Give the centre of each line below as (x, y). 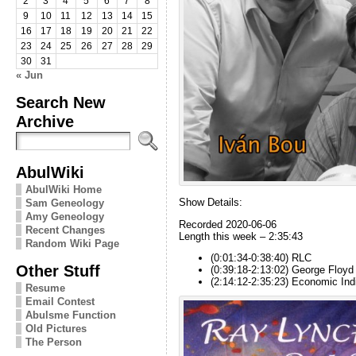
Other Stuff (58, 270)
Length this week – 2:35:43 (240, 236)
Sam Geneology (64, 203)
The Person (53, 342)
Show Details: (210, 202)
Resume (45, 288)
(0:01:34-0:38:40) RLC (261, 258)
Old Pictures (56, 328)
